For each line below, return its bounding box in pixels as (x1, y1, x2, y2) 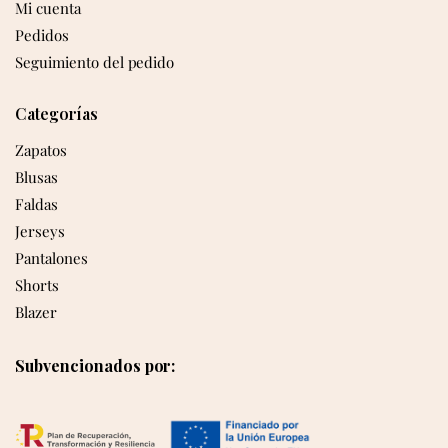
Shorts (15, 274, 59, 295)
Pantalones (15, 247, 88, 268)
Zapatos (15, 139, 67, 160)
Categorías (15, 102, 98, 124)
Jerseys (15, 220, 65, 241)
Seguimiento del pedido (15, 51, 175, 72)
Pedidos (15, 24, 69, 45)
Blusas (15, 166, 58, 187)
